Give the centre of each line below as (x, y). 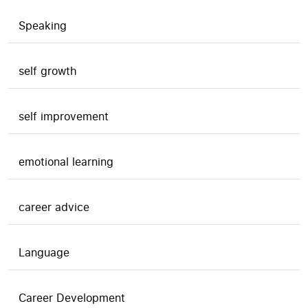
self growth (48, 71)
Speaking (43, 25)
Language (44, 252)
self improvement (64, 116)
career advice (54, 207)
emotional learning (66, 162)
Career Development (72, 298)
